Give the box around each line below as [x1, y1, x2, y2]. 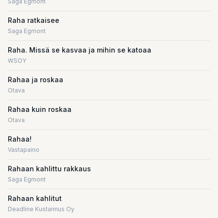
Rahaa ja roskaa [8, 75, 63, 84]
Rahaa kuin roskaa [8, 105, 72, 113]
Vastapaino [8, 146, 39, 153]
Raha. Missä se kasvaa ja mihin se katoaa [8, 46, 151, 54]
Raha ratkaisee [8, 16, 59, 24]
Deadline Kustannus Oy [8, 205, 74, 213]
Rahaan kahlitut [8, 194, 62, 202]
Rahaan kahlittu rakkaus [8, 164, 91, 173]
